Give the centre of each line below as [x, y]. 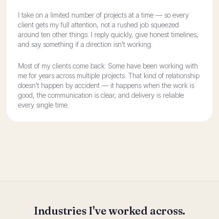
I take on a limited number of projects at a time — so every [103, 15]
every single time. [44, 105]
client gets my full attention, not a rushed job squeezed [99, 25]
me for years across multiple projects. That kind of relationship [109, 76]
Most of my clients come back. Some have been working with [108, 66]
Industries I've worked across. [109, 211]
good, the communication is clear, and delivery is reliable [101, 95]
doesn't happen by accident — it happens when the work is [106, 85]
